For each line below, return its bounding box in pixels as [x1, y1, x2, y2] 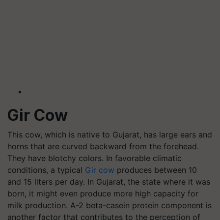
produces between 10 [114, 165, 197, 175]
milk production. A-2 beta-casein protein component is [7, 200, 212, 210]
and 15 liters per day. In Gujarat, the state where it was [7, 176, 210, 187]
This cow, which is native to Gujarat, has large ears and [7, 129, 212, 139]
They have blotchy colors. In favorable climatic [7, 153, 182, 163]
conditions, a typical [7, 165, 85, 175]
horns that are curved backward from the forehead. [7, 141, 199, 151]
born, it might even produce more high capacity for [7, 188, 198, 198]
